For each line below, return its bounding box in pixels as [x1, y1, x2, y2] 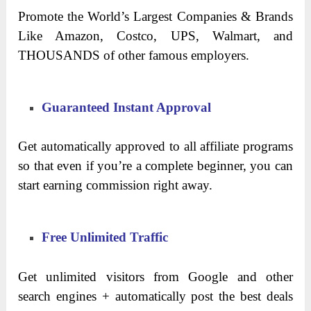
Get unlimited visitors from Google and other [18, 269, 293, 284]
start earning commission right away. [18, 178, 213, 193]
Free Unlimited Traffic [42, 230, 169, 245]
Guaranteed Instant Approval [42, 100, 212, 115]
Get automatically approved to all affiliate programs [18, 139, 293, 154]
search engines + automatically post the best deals [18, 288, 293, 303]
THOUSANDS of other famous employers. [18, 48, 250, 63]
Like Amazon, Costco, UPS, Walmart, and [18, 28, 293, 44]
